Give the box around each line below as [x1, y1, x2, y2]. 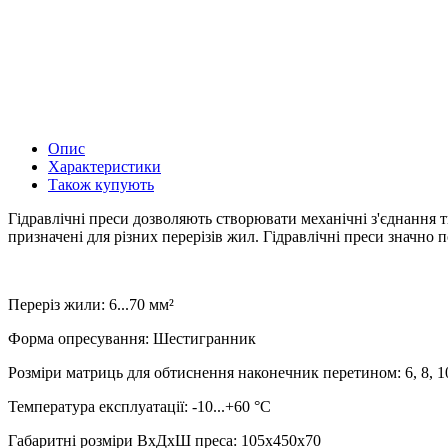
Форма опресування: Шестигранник [8, 329, 256, 347]
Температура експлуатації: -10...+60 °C [8, 397, 271, 415]
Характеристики [48, 157, 161, 175]
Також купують [48, 175, 154, 193]
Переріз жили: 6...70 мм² [8, 295, 174, 313]
